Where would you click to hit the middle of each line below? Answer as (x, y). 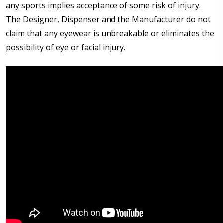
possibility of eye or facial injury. (66, 48)
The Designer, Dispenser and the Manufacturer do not (108, 20)
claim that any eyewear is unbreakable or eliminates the (110, 34)
